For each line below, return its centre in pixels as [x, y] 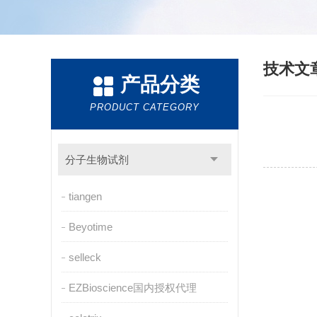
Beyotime [90, 227]
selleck [85, 257]
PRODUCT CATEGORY [145, 107]
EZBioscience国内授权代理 [132, 288]
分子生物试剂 [97, 160]
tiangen [85, 196]
